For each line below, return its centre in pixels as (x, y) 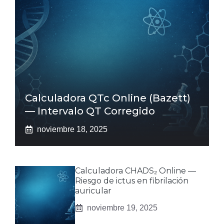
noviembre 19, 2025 (122, 208)
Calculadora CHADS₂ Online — (135, 171)
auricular (93, 191)
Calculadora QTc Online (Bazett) (108, 98)
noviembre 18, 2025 (72, 129)
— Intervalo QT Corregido (90, 111)
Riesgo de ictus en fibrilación (132, 181)
